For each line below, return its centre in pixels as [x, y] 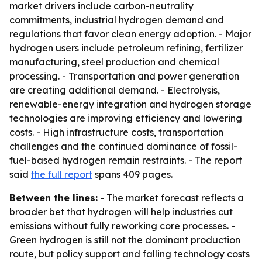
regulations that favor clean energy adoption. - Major [130, 34]
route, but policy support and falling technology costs [130, 254]
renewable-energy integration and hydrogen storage [130, 104]
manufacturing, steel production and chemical [114, 62]
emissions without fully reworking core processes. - [122, 226]
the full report [62, 174]
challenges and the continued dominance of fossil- [123, 146]
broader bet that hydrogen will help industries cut [121, 212]
